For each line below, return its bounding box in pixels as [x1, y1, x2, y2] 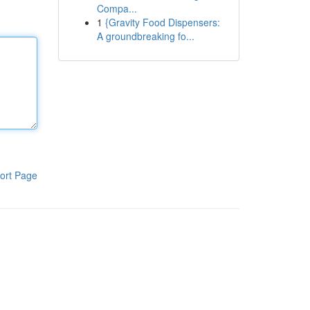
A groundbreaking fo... [96, 29, 194, 43]
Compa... [96, 1, 137, 15]
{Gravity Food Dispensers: [104, 15, 220, 29]
